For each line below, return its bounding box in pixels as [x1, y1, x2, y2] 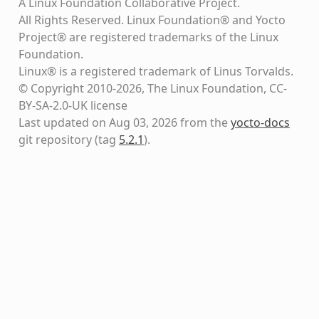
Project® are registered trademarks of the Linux [18, 28, 278, 45]
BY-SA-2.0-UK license [18, 97, 127, 113]
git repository [18, 131, 92, 147]
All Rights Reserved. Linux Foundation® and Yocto [18, 11, 286, 28]
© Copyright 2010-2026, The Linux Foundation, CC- [18, 80, 287, 96]
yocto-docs [230, 114, 290, 130]
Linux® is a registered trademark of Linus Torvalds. [18, 63, 293, 79]
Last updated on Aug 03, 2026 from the [18, 114, 231, 130]
